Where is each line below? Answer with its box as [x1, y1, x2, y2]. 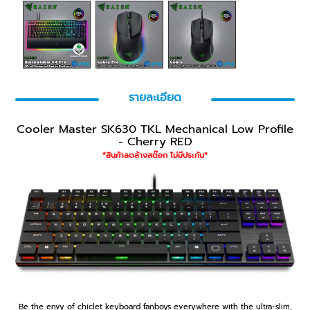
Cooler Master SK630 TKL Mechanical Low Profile [17, 120, 293, 138]
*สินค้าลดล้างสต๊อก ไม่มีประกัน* [102, 149, 208, 161]
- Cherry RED [118, 132, 192, 150]
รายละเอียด [129, 89, 181, 106]
